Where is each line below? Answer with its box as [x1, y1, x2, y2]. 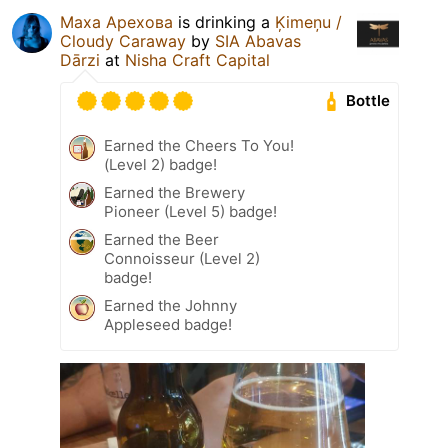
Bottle [346, 91, 391, 111]
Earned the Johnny [104, 295, 237, 315]
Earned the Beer [104, 229, 219, 249]
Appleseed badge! [104, 314, 232, 334]
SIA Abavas [215, 30, 301, 51]
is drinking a [173, 11, 275, 32]
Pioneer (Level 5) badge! [104, 201, 277, 221]
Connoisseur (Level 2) [104, 248, 260, 268]
